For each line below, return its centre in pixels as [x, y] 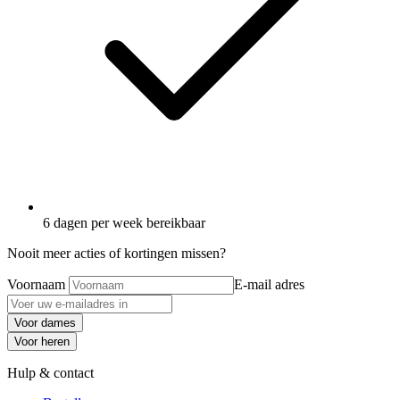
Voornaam [36, 285]
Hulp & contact [50, 373]
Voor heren [42, 342]
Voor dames [45, 323]
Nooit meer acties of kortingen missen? [117, 254]
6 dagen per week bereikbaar [124, 223]
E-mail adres [269, 285]
